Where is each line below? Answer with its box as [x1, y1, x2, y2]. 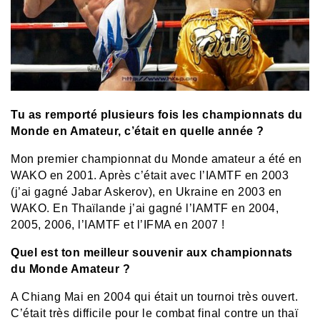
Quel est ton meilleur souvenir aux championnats [11, 246, 293, 259]
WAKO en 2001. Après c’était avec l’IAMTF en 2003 [11, 169, 289, 182]
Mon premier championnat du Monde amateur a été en [11, 153, 302, 166]
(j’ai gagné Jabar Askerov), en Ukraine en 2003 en [11, 186, 282, 199]
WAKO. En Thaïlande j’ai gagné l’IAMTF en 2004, [11, 202, 279, 215]
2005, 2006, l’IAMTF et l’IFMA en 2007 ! [11, 219, 225, 231]
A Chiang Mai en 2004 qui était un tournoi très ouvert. [11, 291, 298, 304]
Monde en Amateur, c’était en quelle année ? [11, 125, 264, 138]
